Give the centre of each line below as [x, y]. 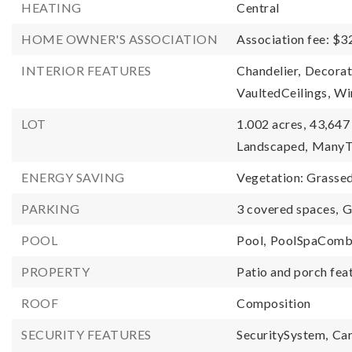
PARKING [51, 209]
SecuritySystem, [282, 334]
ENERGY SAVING [73, 177]
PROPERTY [55, 271]
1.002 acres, [271, 124]
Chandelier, [269, 70]
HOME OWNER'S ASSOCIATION [119, 39]
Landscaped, [272, 146]
